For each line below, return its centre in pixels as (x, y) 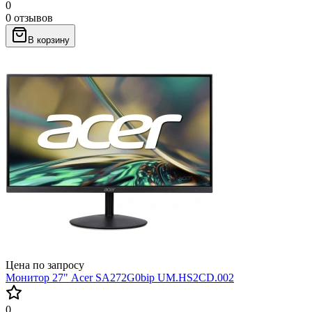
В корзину (49, 40)
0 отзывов (29, 17)
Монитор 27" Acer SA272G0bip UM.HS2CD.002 (120, 277)
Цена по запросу (45, 265)
